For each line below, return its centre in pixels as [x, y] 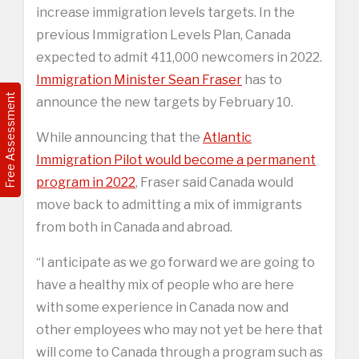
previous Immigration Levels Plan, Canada [163, 34]
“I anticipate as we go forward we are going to [175, 262]
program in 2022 [86, 182]
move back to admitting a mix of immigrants [169, 204]
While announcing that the [119, 137]
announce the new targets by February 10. [165, 102]
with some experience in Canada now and [162, 307]
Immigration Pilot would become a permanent [176, 159]
